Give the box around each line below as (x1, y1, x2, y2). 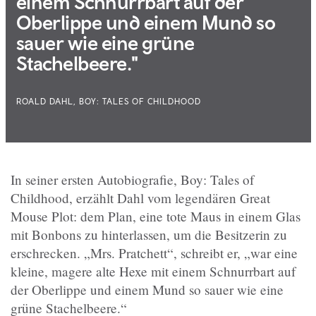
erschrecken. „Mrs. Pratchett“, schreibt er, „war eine (11, 243, 298, 262)
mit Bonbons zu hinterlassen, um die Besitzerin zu (11, 225, 287, 243)
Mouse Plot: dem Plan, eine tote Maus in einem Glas (11, 207, 300, 225)
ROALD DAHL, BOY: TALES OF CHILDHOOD (16, 96, 201, 107)
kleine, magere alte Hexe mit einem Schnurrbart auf (11, 262, 296, 280)
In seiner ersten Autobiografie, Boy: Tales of (11, 170, 254, 188)
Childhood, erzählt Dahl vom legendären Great (11, 188, 270, 207)
